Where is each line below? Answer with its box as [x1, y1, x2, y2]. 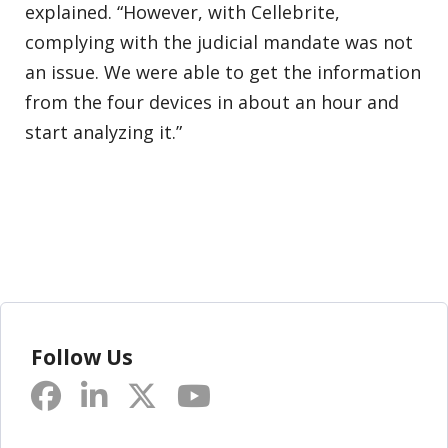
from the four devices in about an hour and [25, 89, 399, 114]
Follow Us [31, 342, 133, 371]
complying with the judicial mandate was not [25, 29, 413, 54]
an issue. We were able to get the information [25, 59, 421, 84]
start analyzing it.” [25, 119, 182, 144]
